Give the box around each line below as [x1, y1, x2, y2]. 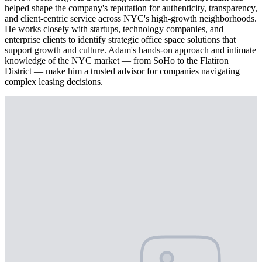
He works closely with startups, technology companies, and [5, 24, 223, 35]
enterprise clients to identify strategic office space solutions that [5, 35, 236, 45]
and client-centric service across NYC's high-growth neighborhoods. [5, 13, 257, 24]
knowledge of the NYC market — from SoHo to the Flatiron [5, 56, 229, 66]
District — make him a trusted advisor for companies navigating [5, 66, 240, 77]
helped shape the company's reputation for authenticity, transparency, [5, 3, 257, 13]
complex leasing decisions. [5, 77, 103, 87]
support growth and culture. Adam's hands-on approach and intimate [5, 45, 256, 56]
